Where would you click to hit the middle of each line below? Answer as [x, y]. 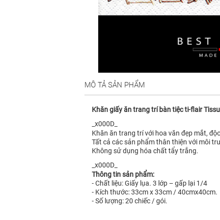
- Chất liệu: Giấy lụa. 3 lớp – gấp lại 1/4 [150, 183]
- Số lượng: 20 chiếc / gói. [130, 201]
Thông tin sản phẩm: [123, 175]
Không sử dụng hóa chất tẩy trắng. [145, 151]
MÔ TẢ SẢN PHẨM [115, 85]
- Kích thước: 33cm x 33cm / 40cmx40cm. [155, 192]
